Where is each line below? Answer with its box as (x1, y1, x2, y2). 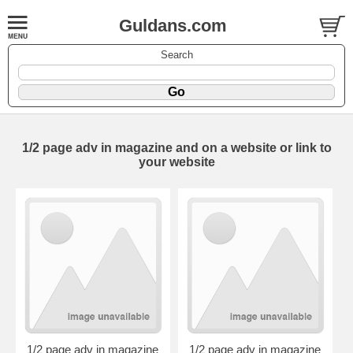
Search (160, 48, 193, 61)
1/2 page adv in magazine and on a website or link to (21, 140, 332, 154)
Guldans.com (119, 16, 227, 35)
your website (138, 154, 215, 169)
